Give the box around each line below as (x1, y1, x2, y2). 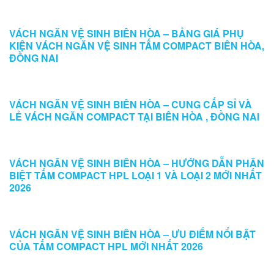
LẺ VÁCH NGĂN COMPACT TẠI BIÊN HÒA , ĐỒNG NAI (9, 109, 259, 124)
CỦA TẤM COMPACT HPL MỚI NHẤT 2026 (9, 239, 203, 253)
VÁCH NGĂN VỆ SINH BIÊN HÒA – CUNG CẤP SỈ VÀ (9, 97, 252, 111)
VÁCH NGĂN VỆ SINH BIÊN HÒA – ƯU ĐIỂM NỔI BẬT (9, 227, 256, 241)
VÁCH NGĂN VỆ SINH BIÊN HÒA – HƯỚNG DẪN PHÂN (9, 156, 264, 170)
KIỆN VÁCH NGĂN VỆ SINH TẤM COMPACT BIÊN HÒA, (9, 39, 264, 53)
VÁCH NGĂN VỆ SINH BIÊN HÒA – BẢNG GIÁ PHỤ (9, 26, 244, 40)
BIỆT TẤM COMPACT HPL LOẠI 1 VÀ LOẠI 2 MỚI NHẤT (9, 168, 262, 182)
